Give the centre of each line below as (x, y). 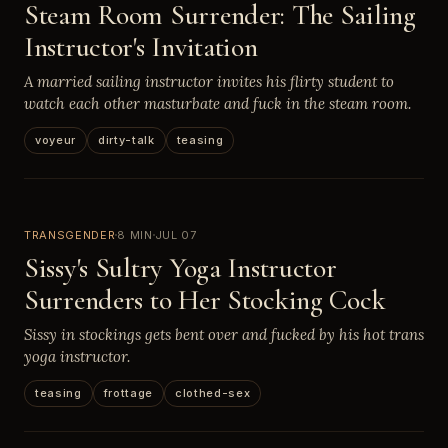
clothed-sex (212, 392)
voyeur (55, 139)
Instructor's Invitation (141, 46)
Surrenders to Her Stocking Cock (205, 299)
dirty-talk (126, 139)
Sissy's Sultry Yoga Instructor (180, 267)
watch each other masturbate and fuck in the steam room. (217, 103)
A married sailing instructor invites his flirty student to (209, 81)
